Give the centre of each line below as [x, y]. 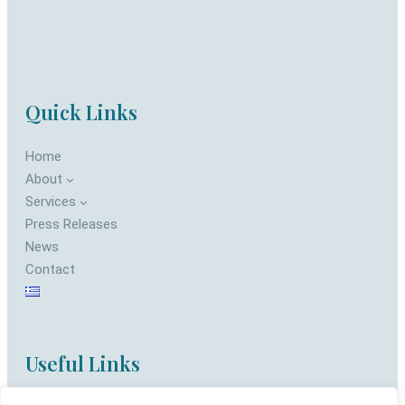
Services [51, 201]
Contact [50, 269]
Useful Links [83, 363]
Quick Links [81, 112]
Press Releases [71, 224]
